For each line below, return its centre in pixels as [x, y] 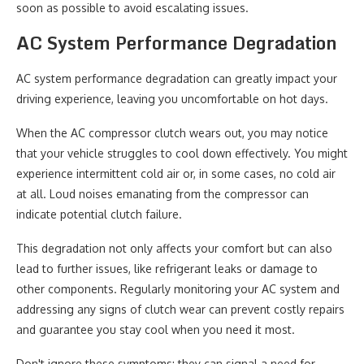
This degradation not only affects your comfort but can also [174, 248]
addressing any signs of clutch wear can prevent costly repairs [180, 309]
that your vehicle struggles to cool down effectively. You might [182, 153]
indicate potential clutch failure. [99, 214]
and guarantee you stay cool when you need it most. [156, 329]
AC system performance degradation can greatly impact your [177, 78]
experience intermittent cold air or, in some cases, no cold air [176, 173]
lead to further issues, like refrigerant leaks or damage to [167, 269]
